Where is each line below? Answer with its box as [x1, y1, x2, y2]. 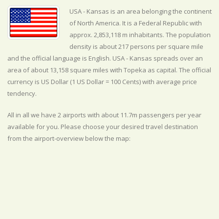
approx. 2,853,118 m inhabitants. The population [69, 30, 211, 39]
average [156, 77, 181, 86]
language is [53, 54, 88, 63]
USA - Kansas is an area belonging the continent [69, 7, 212, 16]
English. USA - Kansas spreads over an [88, 54, 203, 63]
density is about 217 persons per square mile [69, 42, 203, 51]
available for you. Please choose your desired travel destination [7, 122, 198, 131]
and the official [7, 54, 53, 63]
